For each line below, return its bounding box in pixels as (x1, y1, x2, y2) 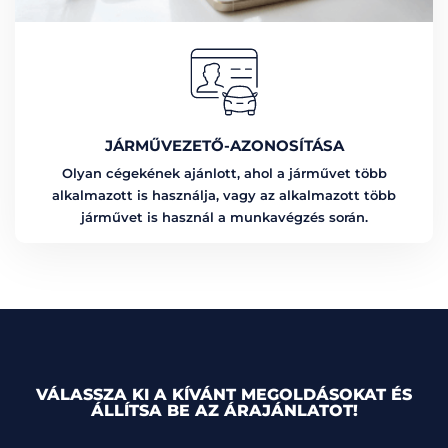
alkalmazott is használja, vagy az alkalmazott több (52, 187, 396, 204)
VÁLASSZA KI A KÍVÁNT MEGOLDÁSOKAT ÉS (36, 385, 412, 405)
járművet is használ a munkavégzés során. (80, 209, 368, 226)
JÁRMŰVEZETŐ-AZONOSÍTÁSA (104, 135, 344, 155)
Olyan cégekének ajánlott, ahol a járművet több (61, 165, 387, 182)
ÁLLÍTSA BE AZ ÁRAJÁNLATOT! (90, 401, 358, 421)
